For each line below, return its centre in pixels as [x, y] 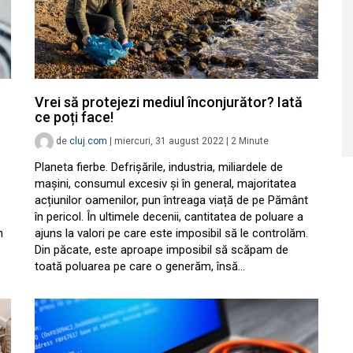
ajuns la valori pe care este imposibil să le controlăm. [171, 233]
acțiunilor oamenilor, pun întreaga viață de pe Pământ [171, 200]
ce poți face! [74, 117]
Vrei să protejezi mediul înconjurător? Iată [169, 102]
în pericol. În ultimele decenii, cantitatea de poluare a [169, 217]
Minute [254, 141]
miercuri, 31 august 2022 [169, 141]
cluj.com [88, 141]
